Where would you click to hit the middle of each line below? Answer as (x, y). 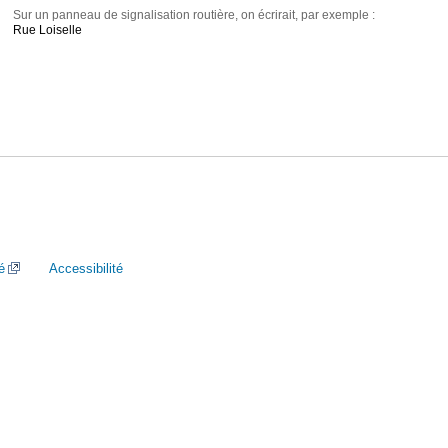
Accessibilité (86, 268)
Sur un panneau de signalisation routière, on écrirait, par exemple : (194, 15)
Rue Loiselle (48, 30)
